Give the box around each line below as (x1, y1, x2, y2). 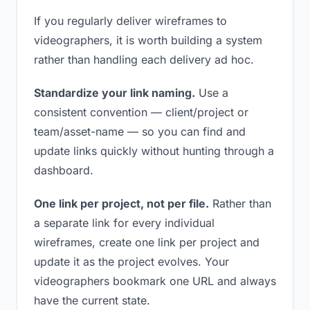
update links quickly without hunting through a (34, 144, 274, 158)
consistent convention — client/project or (34, 105, 248, 119)
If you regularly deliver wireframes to (34, 14, 227, 28)
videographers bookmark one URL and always (34, 274, 276, 288)
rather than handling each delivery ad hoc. (34, 53, 254, 66)
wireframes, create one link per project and (34, 235, 259, 249)
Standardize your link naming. (34, 86, 195, 100)
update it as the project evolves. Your (34, 255, 229, 268)
